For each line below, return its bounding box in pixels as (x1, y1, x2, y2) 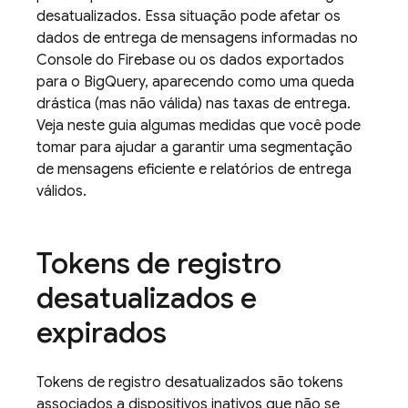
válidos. (36, 182, 87, 200)
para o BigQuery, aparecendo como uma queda (36, 73, 354, 91)
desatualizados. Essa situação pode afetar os (36, 7, 341, 25)
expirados (36, 314, 167, 351)
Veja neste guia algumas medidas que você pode (36, 117, 361, 135)
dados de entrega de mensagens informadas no (36, 29, 358, 47)
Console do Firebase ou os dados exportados (36, 51, 344, 69)
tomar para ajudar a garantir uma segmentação (36, 138, 352, 157)
